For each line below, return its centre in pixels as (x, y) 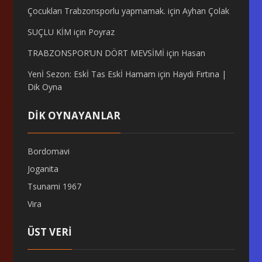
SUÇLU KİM (50, 32)
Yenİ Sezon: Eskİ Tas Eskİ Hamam (92, 74)
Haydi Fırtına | (200, 74)
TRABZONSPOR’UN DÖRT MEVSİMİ (96, 53)
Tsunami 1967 (55, 186)
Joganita (43, 169)
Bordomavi (49, 151)
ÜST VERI (50, 232)
